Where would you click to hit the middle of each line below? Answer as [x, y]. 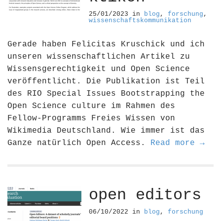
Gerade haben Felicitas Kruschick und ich [106, 44]
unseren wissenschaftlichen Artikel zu [99, 57]
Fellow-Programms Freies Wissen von [91, 118]
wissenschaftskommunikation [140, 20]
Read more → [178, 143]
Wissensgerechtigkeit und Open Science [99, 69]
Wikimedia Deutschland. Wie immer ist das [106, 131]
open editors [145, 195]
